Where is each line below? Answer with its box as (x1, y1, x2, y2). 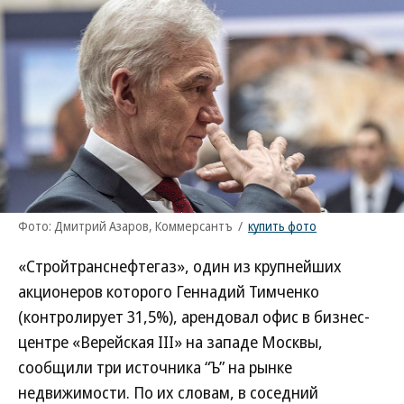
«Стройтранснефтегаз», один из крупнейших (18, 255, 342, 277)
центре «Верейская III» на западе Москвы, (18, 331, 323, 353)
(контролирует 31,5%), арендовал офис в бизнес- (18, 306, 370, 327)
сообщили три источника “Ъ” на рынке (18, 356, 292, 378)
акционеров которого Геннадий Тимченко (18, 280, 319, 302)
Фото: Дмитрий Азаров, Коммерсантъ (18, 217, 233, 234)
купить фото (248, 217, 317, 234)
